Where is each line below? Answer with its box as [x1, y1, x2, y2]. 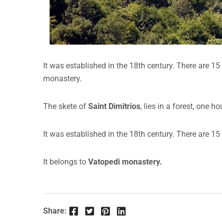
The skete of [43, 102, 88, 111]
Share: [43, 206, 67, 216]
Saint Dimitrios [88, 102, 140, 111]
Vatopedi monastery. [88, 157, 162, 167]
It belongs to [43, 157, 88, 167]
